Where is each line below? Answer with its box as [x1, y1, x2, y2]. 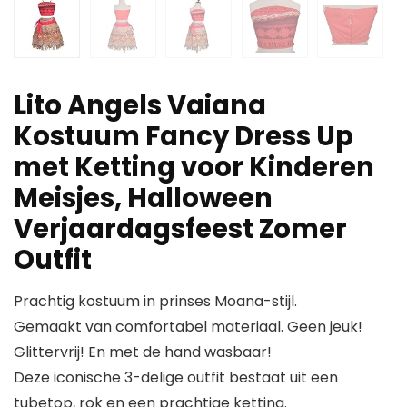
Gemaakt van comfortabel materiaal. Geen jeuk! [14, 316, 362, 338]
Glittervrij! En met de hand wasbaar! [14, 342, 272, 363]
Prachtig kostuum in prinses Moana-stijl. [14, 291, 297, 313]
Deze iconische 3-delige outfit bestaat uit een [14, 367, 338, 389]
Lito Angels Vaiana [14, 87, 266, 124]
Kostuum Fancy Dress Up [14, 118, 353, 155]
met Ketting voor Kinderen [14, 149, 374, 186]
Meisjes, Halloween [14, 180, 273, 217]
